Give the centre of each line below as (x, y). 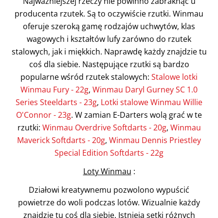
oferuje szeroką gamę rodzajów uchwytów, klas (109, 26)
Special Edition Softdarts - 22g (109, 153)
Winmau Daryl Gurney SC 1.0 (145, 90)
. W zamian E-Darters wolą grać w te (136, 115)
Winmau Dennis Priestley (155, 140)
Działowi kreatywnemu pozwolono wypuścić (109, 190)
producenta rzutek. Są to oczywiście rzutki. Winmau (109, 14)
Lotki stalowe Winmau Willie (152, 102)
